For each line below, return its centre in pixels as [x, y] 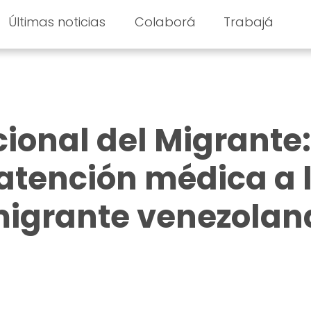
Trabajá [249, 22]
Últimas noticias [57, 22]
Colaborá [166, 22]
